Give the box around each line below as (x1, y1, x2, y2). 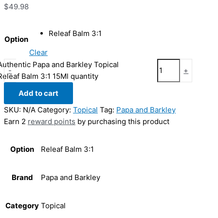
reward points (28, 117, 75, 127)
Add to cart (18, 89, 58, 98)
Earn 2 (4, 117, 28, 127)
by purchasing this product (75, 117, 169, 127)
